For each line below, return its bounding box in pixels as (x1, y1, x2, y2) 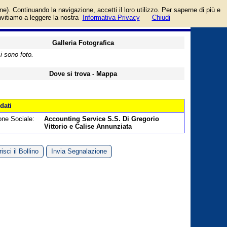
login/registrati (149, 1, 191, 9)
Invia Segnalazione (51, 147, 107, 155)
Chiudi (152, 14, 170, 21)
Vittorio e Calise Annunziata (44, 123, 132, 130)
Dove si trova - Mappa (49, 70, 117, 78)
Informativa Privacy (82, 14, 140, 21)
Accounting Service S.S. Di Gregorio (44, 115, 159, 123)
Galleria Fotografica (52, 39, 114, 47)
